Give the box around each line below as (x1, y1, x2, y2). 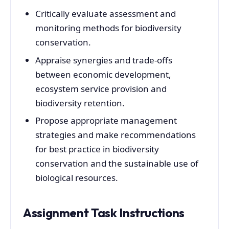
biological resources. (35, 172, 118, 184)
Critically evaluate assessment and (35, 7, 176, 19)
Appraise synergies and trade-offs (35, 54, 172, 66)
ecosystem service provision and (35, 82, 167, 95)
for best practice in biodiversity (35, 143, 159, 155)
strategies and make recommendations (35, 129, 196, 141)
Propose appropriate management (35, 114, 177, 127)
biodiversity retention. (35, 97, 125, 109)
